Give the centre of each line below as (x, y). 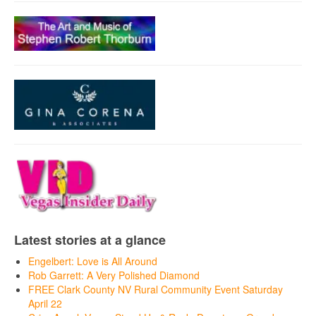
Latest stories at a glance (90, 240)
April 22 (45, 303)
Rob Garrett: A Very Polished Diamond (114, 275)
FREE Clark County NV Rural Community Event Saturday (156, 289)
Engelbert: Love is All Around (93, 261)
